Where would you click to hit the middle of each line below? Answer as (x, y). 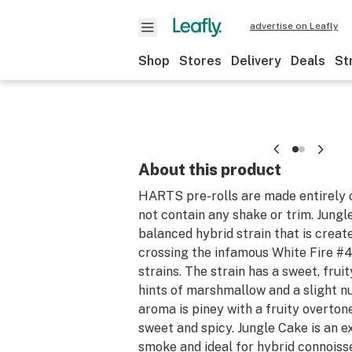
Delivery (256, 61)
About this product (210, 170)
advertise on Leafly (294, 26)
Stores (200, 61)
